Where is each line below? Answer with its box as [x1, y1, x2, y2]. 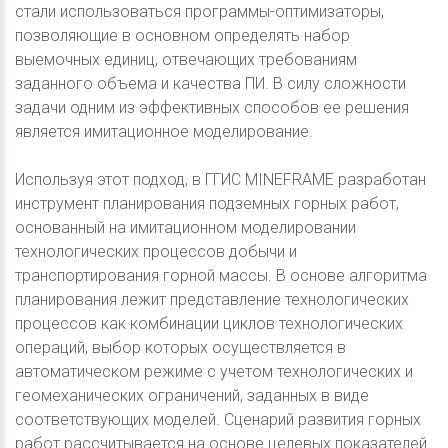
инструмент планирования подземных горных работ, [15, 194, 399, 213]
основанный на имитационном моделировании [15, 218, 356, 237]
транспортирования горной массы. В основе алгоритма [15, 266, 427, 285]
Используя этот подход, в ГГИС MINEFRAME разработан [15, 170, 426, 189]
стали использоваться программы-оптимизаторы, [15, 2, 384, 21]
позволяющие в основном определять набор [15, 26, 350, 45]
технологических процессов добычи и [15, 242, 297, 261]
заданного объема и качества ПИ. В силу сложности [15, 74, 406, 93]
